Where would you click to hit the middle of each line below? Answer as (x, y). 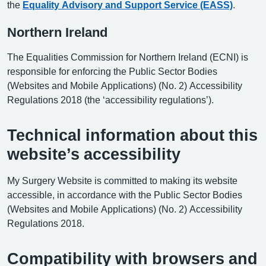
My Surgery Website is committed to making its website (122, 180)
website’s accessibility (94, 154)
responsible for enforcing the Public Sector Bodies (112, 71)
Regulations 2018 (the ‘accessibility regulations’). (110, 99)
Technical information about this (132, 135)
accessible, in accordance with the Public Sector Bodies (125, 194)
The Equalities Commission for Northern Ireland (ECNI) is (128, 57)
